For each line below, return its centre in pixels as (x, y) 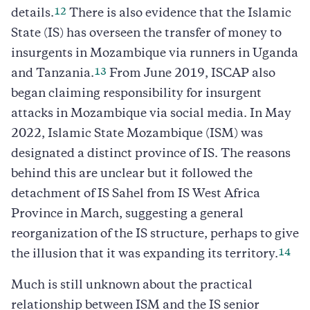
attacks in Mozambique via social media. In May (151, 114)
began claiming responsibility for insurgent (136, 94)
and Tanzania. (53, 74)
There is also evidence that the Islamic (179, 13)
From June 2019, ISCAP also (191, 74)
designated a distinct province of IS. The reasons (151, 154)
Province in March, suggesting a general (127, 214)
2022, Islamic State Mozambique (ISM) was (137, 134)
